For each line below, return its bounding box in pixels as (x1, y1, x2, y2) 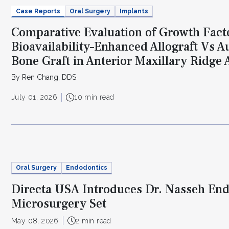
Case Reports (16, 7, 60, 15)
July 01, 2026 (11, 93, 58, 102)
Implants (120, 7, 148, 15)
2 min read (75, 216, 111, 225)
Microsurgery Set (11, 195, 106, 212)
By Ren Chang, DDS (11, 73, 76, 82)
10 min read (74, 93, 114, 102)
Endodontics (66, 164, 107, 172)
